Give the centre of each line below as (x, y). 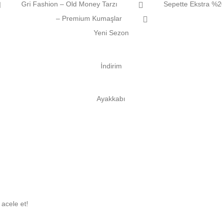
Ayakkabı (111, 99)
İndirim (111, 66)
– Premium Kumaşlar (90, 19)
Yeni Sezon (111, 33)
